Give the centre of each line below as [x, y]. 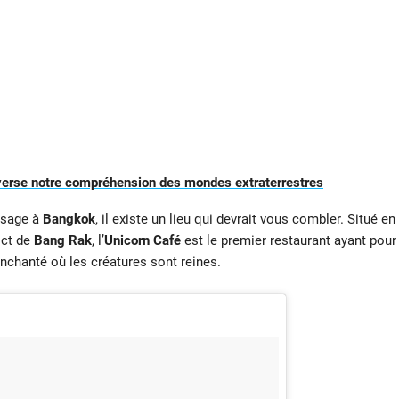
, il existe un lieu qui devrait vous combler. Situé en [245, 219]
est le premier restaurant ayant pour [288, 240]
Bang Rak [62, 240]
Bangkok [69, 219]
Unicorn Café [142, 240]
